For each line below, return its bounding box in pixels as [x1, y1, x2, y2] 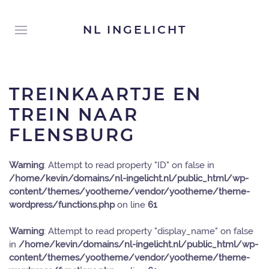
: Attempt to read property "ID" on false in [44, 160, 214, 171]
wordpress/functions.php [9, 199, 115, 210]
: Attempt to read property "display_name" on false [44, 226, 253, 237]
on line [115, 199, 148, 210]
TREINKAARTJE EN [9, 83, 202, 104]
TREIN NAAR [9, 104, 139, 125]
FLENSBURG [9, 124, 135, 145]
